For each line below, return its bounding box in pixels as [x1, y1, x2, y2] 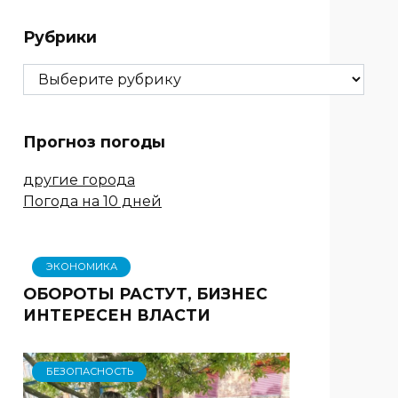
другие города [23, 171, 135, 188]
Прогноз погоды [23, 132, 165, 152]
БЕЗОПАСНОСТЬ [45, 365, 133, 378]
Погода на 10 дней [23, 192, 162, 210]
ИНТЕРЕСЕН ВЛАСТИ [23, 305, 211, 324]
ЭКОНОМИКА [45, 260, 117, 274]
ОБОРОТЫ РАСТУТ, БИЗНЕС [23, 283, 267, 303]
